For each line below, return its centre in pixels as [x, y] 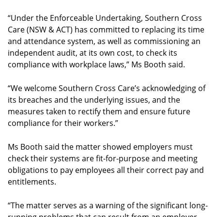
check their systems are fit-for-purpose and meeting [103, 158]
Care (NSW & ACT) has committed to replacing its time [106, 30]
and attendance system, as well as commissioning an [104, 41]
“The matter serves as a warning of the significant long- [108, 205]
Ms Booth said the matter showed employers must [100, 147]
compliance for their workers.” [63, 123]
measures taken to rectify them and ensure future [99, 111]
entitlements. [32, 182]
